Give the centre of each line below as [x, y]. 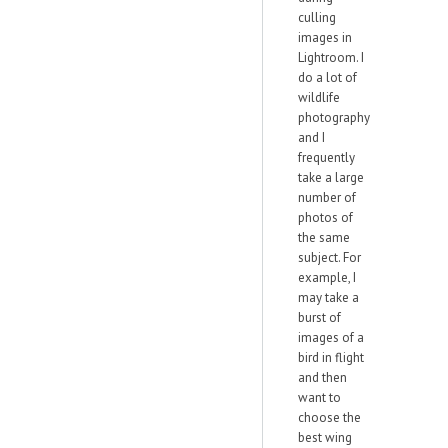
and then [322, 377]
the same [324, 237]
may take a [328, 297]
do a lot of [327, 77]
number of [327, 197]
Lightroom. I [331, 57]
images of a [331, 337]
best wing [325, 437]
